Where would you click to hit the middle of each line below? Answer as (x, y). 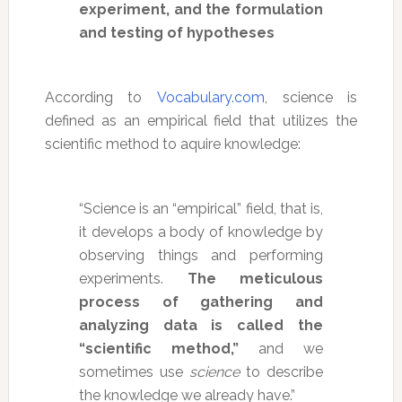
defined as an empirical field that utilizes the (201, 120)
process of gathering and (201, 301)
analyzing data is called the (201, 325)
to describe (282, 371)
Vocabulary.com (211, 97)
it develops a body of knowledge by (201, 232)
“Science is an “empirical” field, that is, (201, 208)
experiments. (133, 278)
